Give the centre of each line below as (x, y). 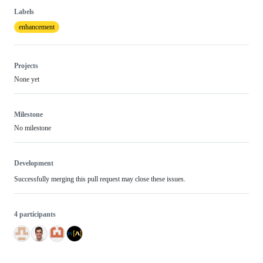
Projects (26, 66)
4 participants (35, 215)
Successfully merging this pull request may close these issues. (100, 179)
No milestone (33, 128)
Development (34, 163)
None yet (27, 80)
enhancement (37, 27)
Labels (24, 12)
